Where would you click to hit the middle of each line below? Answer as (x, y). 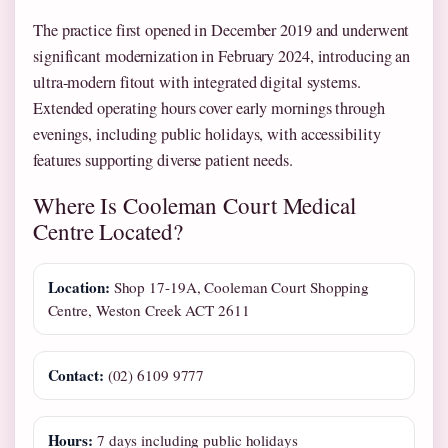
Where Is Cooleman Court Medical (194, 205)
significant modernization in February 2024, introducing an (222, 56)
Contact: (75, 375)
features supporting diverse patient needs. (163, 160)
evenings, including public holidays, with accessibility (207, 134)
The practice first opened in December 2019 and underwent (221, 30)
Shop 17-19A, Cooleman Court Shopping (239, 287)
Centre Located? (108, 231)
